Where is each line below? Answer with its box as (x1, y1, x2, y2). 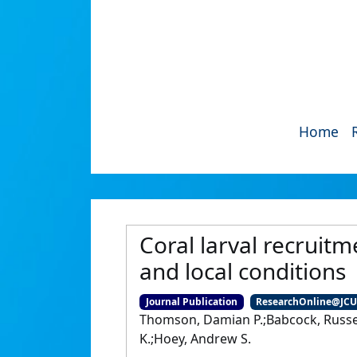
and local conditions (139, 256, 346, 286)
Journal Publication (145, 295, 237, 308)
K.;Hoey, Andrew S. (139, 330, 251, 348)
